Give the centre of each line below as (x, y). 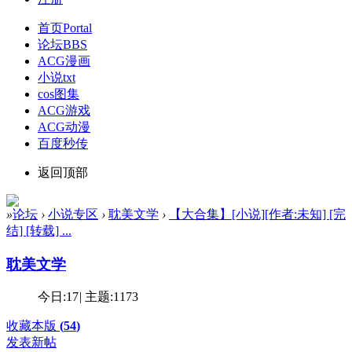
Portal (77, 27)
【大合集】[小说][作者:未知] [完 (257, 214)
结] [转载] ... (39, 230)
